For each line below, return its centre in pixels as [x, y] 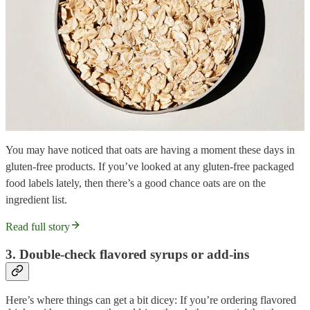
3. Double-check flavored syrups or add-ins [127, 254]
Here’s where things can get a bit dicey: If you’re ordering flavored [151, 300]
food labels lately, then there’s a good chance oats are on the [136, 183]
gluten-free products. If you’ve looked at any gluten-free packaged [150, 166]
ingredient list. [36, 199]
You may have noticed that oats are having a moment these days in [150, 149]
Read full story [38, 226]
